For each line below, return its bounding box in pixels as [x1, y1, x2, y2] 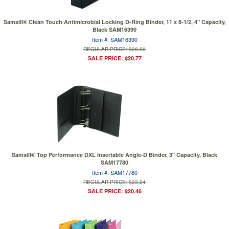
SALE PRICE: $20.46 [87, 187, 142, 195]
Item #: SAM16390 [91, 35, 138, 43]
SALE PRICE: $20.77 [87, 54, 142, 62]
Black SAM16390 [93, 26, 136, 33]
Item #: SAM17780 [91, 168, 138, 176]
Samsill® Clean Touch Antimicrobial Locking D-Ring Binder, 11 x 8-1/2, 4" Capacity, [3, 18, 226, 26]
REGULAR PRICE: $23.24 [83, 178, 146, 186]
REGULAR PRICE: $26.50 [83, 45, 146, 53]
